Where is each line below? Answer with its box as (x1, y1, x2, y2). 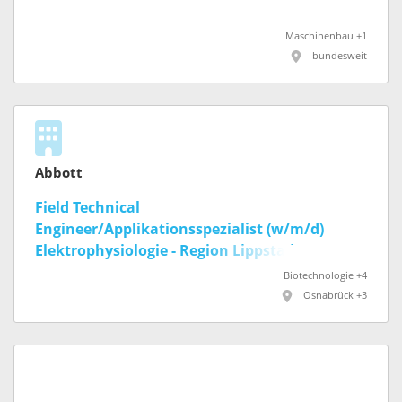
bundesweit (312, 49, 367, 62)
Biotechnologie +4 (284, 269, 367, 282)
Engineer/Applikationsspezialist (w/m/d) (35, 220, 324, 238)
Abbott (35, 164, 83, 181)
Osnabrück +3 (303, 289, 367, 301)
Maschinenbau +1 (285, 30, 367, 42)
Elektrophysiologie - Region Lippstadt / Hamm (35, 241, 363, 259)
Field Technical (35, 198, 140, 216)
